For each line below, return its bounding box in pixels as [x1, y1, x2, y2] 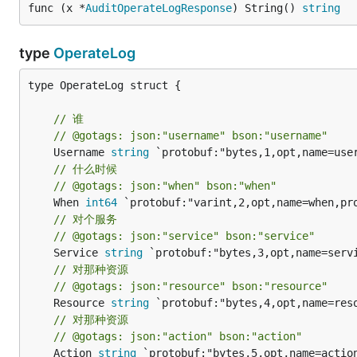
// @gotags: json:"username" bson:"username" [53, 128, 328, 142]
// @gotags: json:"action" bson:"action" [53, 329, 302, 343]
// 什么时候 [53, 162, 117, 175]
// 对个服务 [53, 212, 117, 226]
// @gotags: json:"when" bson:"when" [53, 178, 277, 192]
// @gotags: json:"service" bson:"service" [53, 229, 315, 242]
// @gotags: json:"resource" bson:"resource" [53, 279, 328, 292]
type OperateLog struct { [28, 78, 181, 92]
